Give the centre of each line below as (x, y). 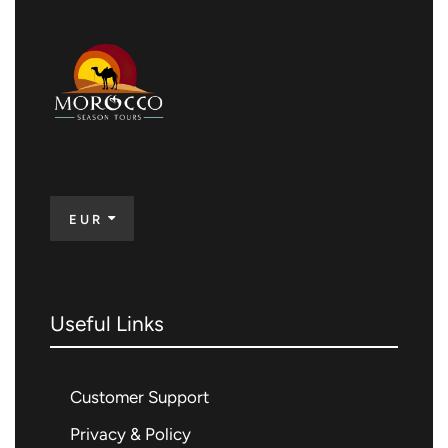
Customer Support (139, 397)
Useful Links (107, 324)
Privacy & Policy (130, 434)
